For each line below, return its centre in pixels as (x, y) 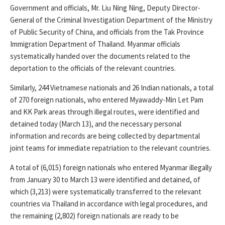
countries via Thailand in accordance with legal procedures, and (109, 203)
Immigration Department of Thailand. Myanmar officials (95, 44)
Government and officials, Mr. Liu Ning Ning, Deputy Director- (105, 8)
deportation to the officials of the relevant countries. (93, 68)
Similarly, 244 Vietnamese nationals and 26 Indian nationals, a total (112, 87)
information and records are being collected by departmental (105, 136)
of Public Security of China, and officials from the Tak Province (107, 32)
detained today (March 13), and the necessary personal (96, 124)
